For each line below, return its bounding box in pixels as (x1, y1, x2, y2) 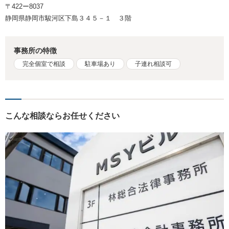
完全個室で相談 (22, 60, 66, 68)
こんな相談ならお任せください (5, 111, 120, 121)
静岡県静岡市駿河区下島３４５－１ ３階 (5, 14, 131, 22)
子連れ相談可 (135, 60, 172, 68)
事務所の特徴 (14, 47, 57, 55)
